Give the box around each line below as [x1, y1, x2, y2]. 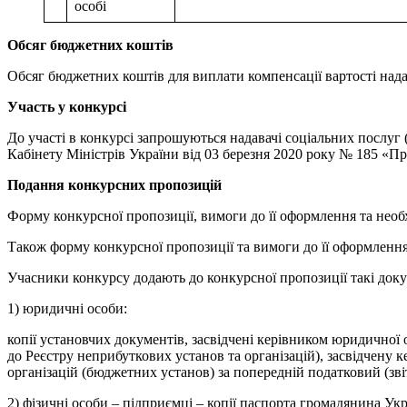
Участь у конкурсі [7, 98, 126, 114]
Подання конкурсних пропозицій [7, 176, 222, 193]
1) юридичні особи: [7, 300, 127, 316]
